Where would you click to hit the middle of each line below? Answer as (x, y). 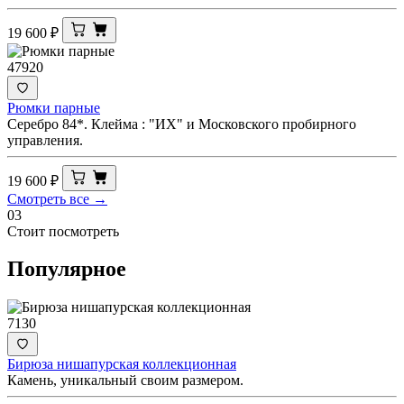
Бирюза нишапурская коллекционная (122, 364)
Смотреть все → (57, 198)
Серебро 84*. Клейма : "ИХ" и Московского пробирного (182, 124)
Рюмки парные (54, 107)
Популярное (67, 269)
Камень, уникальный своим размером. (125, 381)
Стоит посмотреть (63, 231)
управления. (45, 140)
